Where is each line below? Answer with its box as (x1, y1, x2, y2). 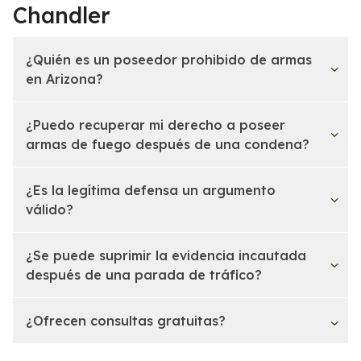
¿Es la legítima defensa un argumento (26, 181, 276, 198)
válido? (26, 201, 73, 218)
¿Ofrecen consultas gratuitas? (26, 312, 226, 329)
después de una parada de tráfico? (26, 266, 262, 283)
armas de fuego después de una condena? (26, 135, 309, 152)
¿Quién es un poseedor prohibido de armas (26, 51, 312, 68)
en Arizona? (26, 70, 103, 87)
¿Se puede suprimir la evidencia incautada (26, 247, 306, 263)
